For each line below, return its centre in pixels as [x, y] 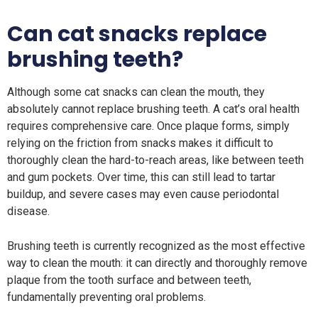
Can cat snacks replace [137, 34]
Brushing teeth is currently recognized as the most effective [156, 246]
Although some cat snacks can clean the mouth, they [136, 92]
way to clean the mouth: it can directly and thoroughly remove [157, 263]
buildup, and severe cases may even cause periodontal [143, 194]
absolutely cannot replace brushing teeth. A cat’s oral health [153, 109]
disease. [28, 211]
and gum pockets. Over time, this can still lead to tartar [141, 177]
